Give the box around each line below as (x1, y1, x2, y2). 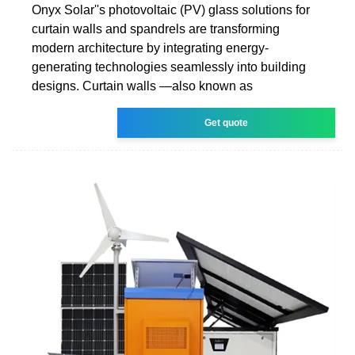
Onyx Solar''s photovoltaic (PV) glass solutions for (32, 2, 310, 17)
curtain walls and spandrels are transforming (32, 21, 280, 36)
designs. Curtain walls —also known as (32, 78, 253, 93)
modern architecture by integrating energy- (32, 40, 269, 55)
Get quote (204, 116, 249, 128)
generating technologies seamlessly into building (32, 59, 306, 74)
